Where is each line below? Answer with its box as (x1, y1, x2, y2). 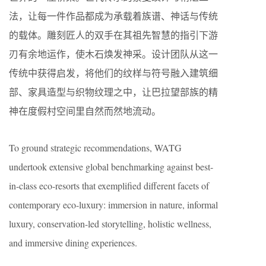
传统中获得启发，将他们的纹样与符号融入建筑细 (9, 66, 218, 79)
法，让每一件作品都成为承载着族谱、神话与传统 (9, 9, 218, 22)
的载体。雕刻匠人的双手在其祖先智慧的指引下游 (9, 28, 218, 41)
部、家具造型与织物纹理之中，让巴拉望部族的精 (9, 85, 218, 98)
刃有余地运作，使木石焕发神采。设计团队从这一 (9, 47, 218, 60)
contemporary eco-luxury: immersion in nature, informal (9, 198, 218, 211)
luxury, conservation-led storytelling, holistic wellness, (9, 217, 211, 230)
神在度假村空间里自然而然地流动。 (9, 104, 161, 117)
